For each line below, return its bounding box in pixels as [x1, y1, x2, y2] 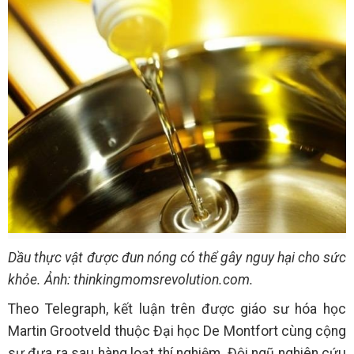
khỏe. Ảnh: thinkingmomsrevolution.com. [8, 272, 254, 288]
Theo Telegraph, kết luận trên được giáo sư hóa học [8, 301, 346, 318]
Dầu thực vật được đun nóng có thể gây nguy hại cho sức [8, 250, 346, 266]
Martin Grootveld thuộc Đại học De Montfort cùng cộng [8, 323, 346, 340]
